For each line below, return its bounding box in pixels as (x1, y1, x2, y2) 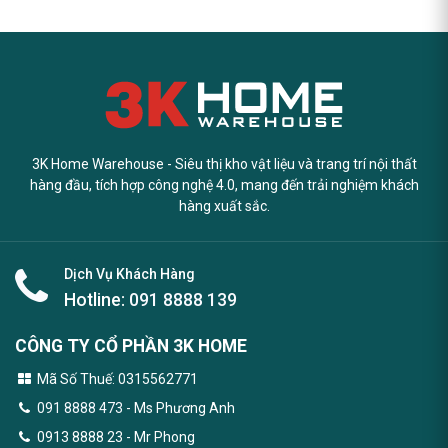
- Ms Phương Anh (123, 400, 235, 417)
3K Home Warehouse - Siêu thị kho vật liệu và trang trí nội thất (31, 156, 417, 173)
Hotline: (64, 290, 129, 311)
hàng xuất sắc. (178, 198, 270, 215)
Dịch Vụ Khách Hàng (64, 266, 195, 283)
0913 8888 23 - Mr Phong (37, 429, 195, 446)
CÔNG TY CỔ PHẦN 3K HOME (15, 336, 247, 357)
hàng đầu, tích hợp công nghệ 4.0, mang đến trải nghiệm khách (29, 177, 419, 194)
